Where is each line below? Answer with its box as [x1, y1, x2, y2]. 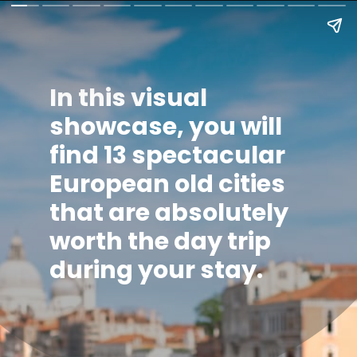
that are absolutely [49, 194, 288, 229]
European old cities [49, 166, 285, 201]
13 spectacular [103, 137, 285, 172]
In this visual [49, 80, 207, 115]
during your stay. [49, 252, 263, 287]
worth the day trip [49, 223, 271, 258]
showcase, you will [49, 108, 282, 143]
